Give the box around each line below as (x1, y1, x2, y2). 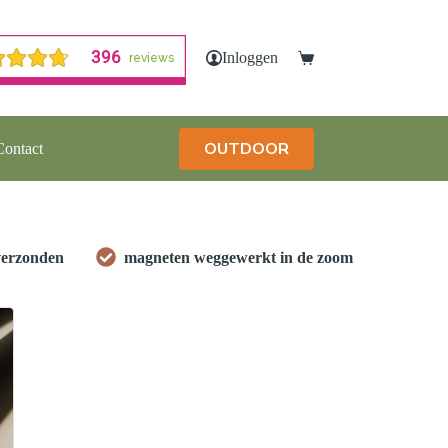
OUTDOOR (203, 137, 289, 160)
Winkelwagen (296, 56, 384, 74)
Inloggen (221, 49, 278, 66)
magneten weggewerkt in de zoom (124, 249, 354, 267)
